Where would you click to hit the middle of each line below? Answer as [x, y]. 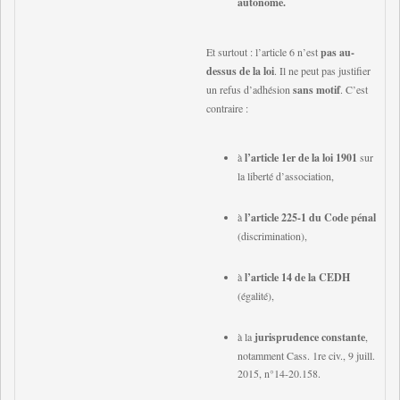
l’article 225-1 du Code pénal [310, 217]
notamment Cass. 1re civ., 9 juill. [306, 355]
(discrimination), [272, 236]
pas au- [337, 52]
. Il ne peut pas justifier [322, 71]
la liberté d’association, [286, 176]
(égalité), [256, 296]
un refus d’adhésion [250, 89]
